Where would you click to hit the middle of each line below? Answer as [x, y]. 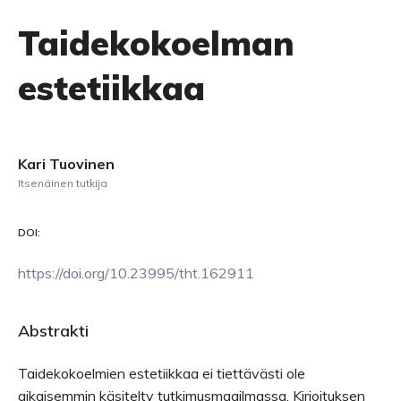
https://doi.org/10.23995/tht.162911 [136, 273]
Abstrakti [53, 331]
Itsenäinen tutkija [63, 183]
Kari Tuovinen [66, 164]
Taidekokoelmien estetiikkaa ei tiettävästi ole [162, 373]
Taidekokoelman [156, 43]
